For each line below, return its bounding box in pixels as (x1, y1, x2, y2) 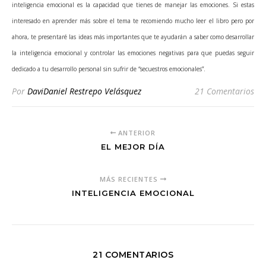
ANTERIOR (116, 128, 156, 137)
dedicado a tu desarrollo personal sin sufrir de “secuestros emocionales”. (12, 65, 205, 73)
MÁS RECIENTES (100, 175, 161, 183)
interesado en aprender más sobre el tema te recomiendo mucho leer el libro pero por (12, 17, 254, 25)
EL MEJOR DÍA (101, 142, 165, 151)
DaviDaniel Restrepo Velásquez (27, 85, 141, 97)
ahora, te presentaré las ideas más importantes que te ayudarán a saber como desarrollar (12, 33, 254, 41)
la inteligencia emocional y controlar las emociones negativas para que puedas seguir (12, 49, 254, 57)
